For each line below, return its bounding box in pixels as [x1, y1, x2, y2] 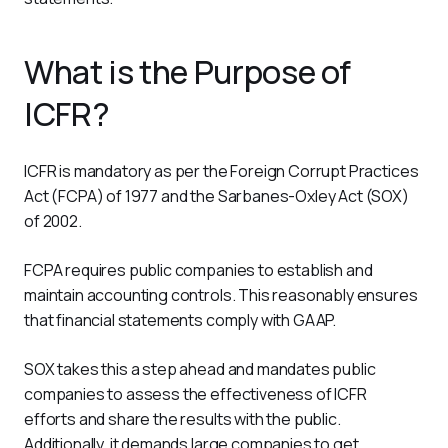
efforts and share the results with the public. [24, 408, 344, 430]
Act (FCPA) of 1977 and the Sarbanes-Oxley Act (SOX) [24, 185, 412, 207]
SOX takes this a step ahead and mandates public [24, 358, 379, 380]
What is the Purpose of [24, 50, 352, 94]
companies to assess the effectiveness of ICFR [24, 383, 370, 405]
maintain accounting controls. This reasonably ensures [24, 284, 421, 306]
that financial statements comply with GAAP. [24, 309, 337, 331]
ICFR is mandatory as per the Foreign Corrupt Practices [24, 160, 422, 182]
